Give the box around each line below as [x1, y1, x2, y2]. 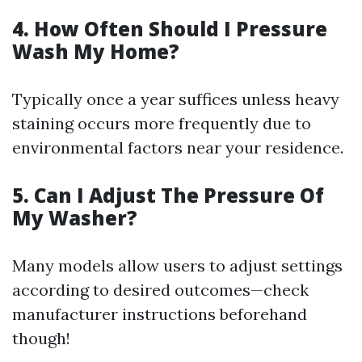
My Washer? [12, 204, 137, 231]
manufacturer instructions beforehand [12, 304, 307, 324]
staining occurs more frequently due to [12, 113, 311, 133]
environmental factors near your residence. [12, 137, 343, 158]
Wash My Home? [12, 38, 179, 65]
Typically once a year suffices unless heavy [12, 89, 339, 109]
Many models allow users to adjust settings [12, 255, 343, 276]
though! [12, 328, 70, 348]
